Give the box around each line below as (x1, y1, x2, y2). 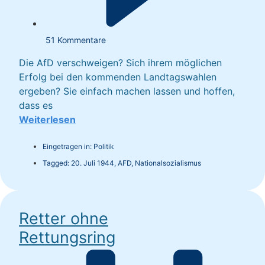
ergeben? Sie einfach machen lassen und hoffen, (19, 85, 235, 98)
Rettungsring (19, 228, 115, 248)
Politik (93, 142, 114, 151)
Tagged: (43, 159, 71, 168)
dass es (19, 99, 53, 112)
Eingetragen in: (43, 142, 93, 151)
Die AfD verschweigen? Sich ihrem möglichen (19, 57, 222, 69)
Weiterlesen (19, 114, 76, 126)
